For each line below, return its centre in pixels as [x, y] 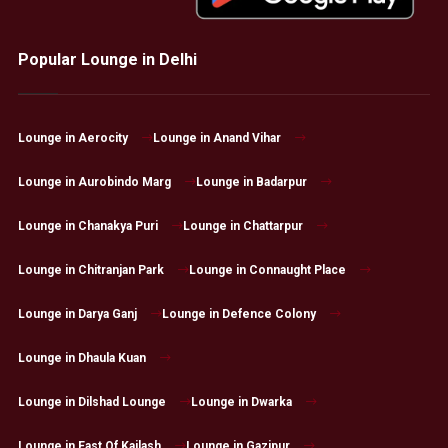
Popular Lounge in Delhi [107, 60]
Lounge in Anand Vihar [216, 138]
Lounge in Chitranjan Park [90, 270]
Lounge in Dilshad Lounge [91, 402]
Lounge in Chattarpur [242, 226]
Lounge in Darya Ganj [77, 314]
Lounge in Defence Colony [238, 314]
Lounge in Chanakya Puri [87, 226]
